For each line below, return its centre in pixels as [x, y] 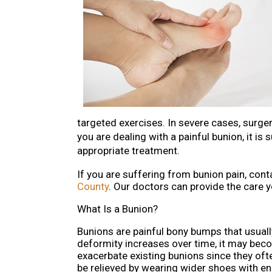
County [93, 187]
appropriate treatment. [128, 151]
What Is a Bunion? [117, 209]
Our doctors [141, 187]
